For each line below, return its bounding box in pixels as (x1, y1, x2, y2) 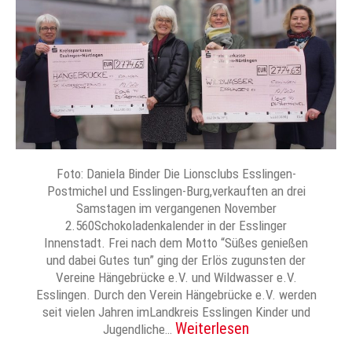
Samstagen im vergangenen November (75, 200, 277, 216)
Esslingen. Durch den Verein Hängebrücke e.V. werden (35, 286, 317, 302)
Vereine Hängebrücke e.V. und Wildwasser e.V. (55, 269, 297, 285)
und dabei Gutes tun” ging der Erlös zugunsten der (46, 251, 306, 268)
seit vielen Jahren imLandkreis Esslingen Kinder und (42, 303, 310, 320)
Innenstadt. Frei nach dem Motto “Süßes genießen (44, 234, 308, 251)
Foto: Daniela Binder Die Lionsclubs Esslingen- (56, 165, 296, 181)
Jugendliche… (103, 321, 175, 337)
